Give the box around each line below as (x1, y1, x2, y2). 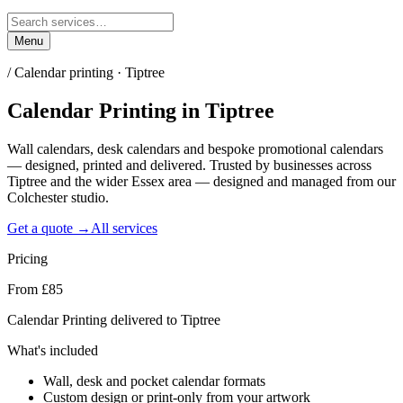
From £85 (7, 281, 63, 297)
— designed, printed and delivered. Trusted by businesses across (7, 157, 372, 173)
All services (91, 219, 157, 236)
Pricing (7, 250, 48, 266)
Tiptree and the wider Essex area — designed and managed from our (7, 173, 396, 189)
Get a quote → (7, 219, 91, 236)
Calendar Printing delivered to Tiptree (7, 311, 220, 327)
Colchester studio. (7, 189, 109, 205)
